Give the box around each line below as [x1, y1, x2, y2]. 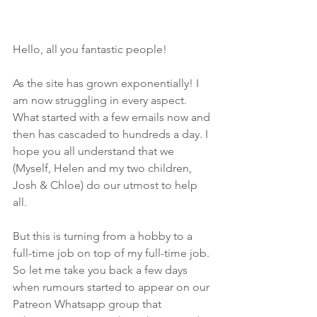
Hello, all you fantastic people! [13, 42, 167, 56]
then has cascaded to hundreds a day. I [13, 127, 211, 141]
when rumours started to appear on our [13, 280, 212, 294]
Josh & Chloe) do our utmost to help [13, 178, 200, 192]
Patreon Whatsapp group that [13, 297, 164, 311]
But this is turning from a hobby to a [13, 229, 195, 243]
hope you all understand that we [13, 144, 177, 158]
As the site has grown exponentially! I [13, 76, 202, 90]
